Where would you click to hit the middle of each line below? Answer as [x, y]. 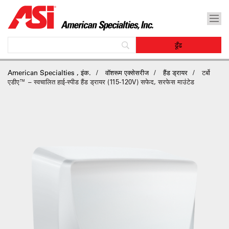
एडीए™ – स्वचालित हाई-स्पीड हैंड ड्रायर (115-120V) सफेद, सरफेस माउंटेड [101, 82]
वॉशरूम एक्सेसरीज [127, 72]
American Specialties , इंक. [49, 72]
